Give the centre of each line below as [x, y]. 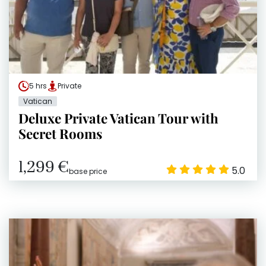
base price [88, 172]
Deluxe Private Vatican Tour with [118, 118]
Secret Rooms [60, 134]
